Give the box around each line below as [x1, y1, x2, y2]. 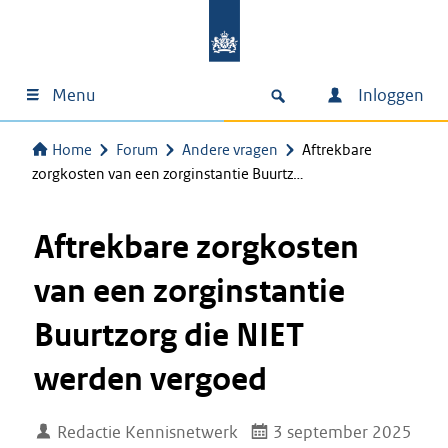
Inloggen [354, 84, 424, 106]
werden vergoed [34, 359, 267, 400]
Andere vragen [182, 140, 278, 159]
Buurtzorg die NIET [34, 315, 304, 356]
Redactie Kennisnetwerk [53, 421, 239, 443]
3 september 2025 [269, 421, 413, 443]
